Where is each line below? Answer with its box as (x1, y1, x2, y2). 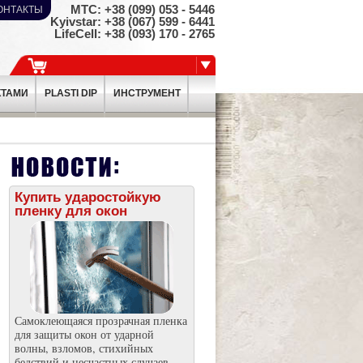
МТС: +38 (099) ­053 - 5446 (70, 2, 215, 16)
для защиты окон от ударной (14, 327, 154, 342)
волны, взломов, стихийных (14, 340, 153, 356)
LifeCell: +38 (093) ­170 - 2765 (53, 27, 215, 41)
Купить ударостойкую (14, 190, 161, 205)
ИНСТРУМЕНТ (113, 88, 181, 99)
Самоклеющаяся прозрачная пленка (14, 313, 187, 328)
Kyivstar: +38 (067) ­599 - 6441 (49, 15, 215, 28)
